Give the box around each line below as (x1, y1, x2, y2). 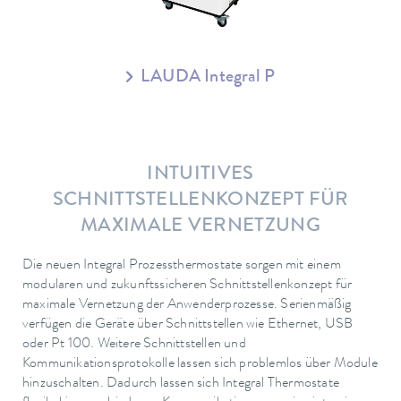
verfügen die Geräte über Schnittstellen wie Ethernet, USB (22, 317, 354, 332)
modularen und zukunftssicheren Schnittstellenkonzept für (22, 277, 353, 293)
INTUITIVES (147, 166, 254, 186)
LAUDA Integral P (136, 69, 276, 88)
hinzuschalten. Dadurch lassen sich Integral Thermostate (22, 376, 340, 391)
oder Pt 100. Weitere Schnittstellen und (22, 337, 246, 352)
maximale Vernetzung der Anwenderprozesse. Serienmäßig (22, 297, 352, 312)
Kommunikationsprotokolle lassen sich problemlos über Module (22, 356, 378, 371)
